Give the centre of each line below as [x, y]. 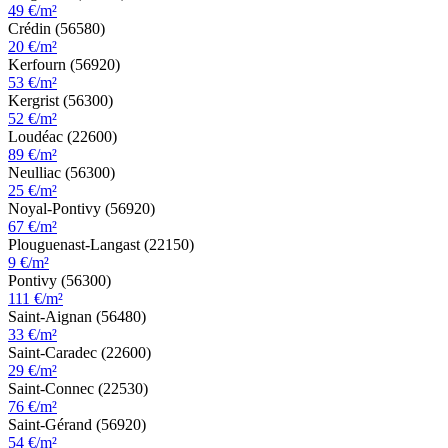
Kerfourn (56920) [64, 65]
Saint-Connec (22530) [78, 389]
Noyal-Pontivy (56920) [81, 209]
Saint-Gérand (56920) [77, 425]
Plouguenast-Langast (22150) [101, 245]
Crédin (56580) [56, 29]
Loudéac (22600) [62, 137]
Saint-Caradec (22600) [79, 353]
